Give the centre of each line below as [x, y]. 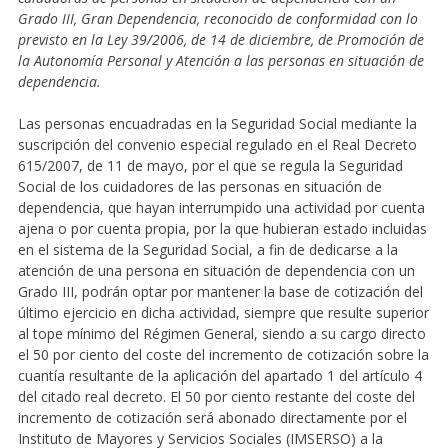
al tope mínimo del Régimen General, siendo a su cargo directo [221, 333]
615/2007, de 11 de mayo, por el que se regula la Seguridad [210, 165]
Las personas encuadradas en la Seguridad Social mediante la [217, 123]
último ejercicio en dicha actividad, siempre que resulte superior [223, 312]
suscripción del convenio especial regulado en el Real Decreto [217, 144]
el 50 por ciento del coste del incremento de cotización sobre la [223, 354]
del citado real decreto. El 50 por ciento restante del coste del [216, 396]
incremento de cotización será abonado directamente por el [212, 417]
